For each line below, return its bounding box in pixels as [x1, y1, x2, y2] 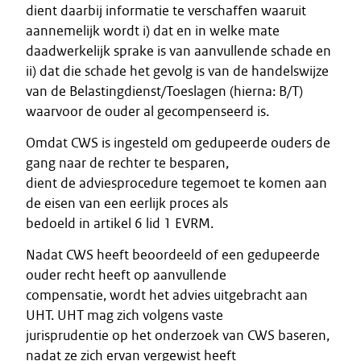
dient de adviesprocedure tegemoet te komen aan [26, 174, 327, 192]
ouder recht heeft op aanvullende [26, 266, 226, 284]
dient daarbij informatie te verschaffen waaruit [26, 2, 306, 19]
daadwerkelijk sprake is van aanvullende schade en [26, 42, 331, 60]
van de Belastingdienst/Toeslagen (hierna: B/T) [26, 82, 303, 100]
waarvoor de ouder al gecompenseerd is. [26, 102, 269, 120]
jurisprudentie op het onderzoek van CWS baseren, [26, 326, 330, 344]
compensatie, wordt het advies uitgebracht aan [26, 286, 308, 304]
